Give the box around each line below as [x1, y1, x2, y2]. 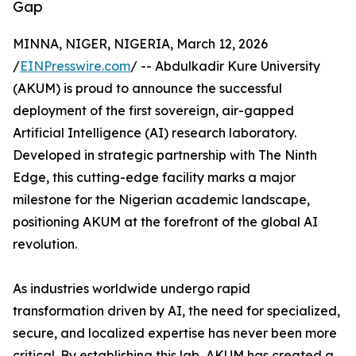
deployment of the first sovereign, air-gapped [13, 103, 294, 119]
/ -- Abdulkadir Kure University [130, 58, 320, 75]
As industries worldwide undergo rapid [13, 281, 250, 297]
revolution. [13, 236, 77, 253]
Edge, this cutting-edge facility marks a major [13, 169, 296, 186]
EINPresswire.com [20, 58, 130, 75]
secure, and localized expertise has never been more [13, 325, 337, 342]
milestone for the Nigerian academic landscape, [13, 192, 310, 208]
